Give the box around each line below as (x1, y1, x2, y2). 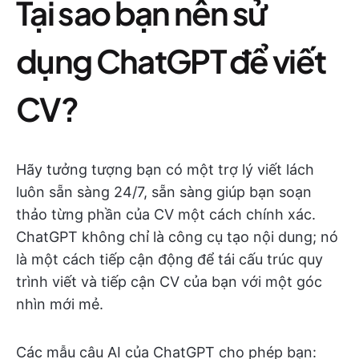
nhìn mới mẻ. (16, 296, 103, 313)
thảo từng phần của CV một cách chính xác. (16, 206, 316, 223)
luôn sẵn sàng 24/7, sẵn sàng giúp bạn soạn (16, 184, 312, 200)
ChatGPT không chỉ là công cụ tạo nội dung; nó (16, 228, 338, 245)
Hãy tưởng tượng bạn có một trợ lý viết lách (16, 161, 314, 178)
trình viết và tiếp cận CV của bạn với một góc (16, 273, 322, 290)
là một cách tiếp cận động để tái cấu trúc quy (16, 251, 323, 268)
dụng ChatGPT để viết (16, 40, 326, 81)
